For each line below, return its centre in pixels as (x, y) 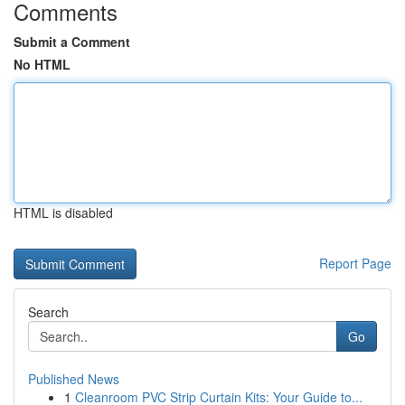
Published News (74, 379)
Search (48, 312)
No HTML (42, 64)
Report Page (355, 263)
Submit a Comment (72, 42)
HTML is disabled (63, 212)
